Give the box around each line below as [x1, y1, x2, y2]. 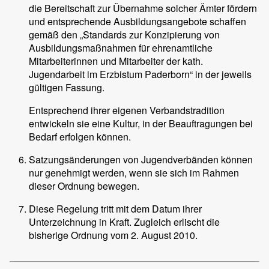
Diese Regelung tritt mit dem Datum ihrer [29, 202, 202, 216]
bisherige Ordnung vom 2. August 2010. [29, 228, 198, 242]
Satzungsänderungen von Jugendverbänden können [29, 153, 253, 166]
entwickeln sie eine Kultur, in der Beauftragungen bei [29, 116, 253, 130]
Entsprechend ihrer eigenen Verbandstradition [29, 103, 225, 117]
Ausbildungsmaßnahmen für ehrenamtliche [29, 41, 213, 55]
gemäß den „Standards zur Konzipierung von [29, 28, 220, 41]
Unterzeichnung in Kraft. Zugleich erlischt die [29, 215, 220, 229]
